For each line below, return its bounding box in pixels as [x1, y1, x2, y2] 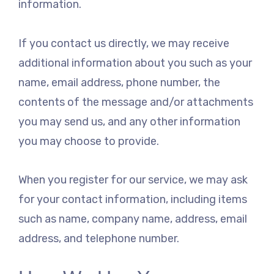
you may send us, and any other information [18, 114, 240, 128]
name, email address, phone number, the [18, 75, 220, 89]
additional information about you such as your [18, 56, 252, 70]
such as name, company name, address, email [18, 212, 247, 226]
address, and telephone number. [18, 232, 179, 246]
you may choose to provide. [18, 134, 159, 148]
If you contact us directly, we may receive [18, 36, 229, 50]
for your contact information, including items [18, 193, 247, 207]
